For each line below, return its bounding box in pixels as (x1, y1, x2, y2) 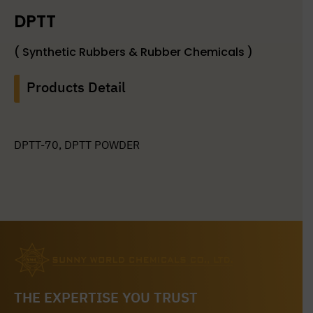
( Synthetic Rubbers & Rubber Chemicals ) (14, 44, 253, 61)
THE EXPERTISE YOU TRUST (14, 286, 198, 310)
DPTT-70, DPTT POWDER (14, 136, 140, 156)
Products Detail (27, 77, 126, 101)
